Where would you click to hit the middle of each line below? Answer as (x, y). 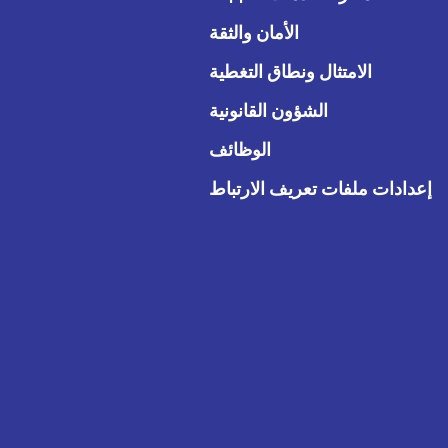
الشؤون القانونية (268, 110)
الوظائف (240, 149)
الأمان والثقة (254, 32)
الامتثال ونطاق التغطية (290, 71)
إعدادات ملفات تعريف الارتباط (320, 188)
